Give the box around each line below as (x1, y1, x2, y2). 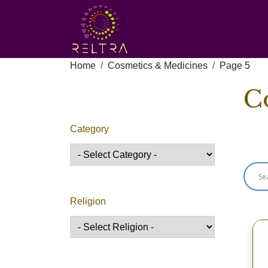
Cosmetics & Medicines (108, 60, 208, 71)
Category (70, 124, 109, 134)
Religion (70, 196, 106, 206)
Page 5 (220, 60, 250, 71)
